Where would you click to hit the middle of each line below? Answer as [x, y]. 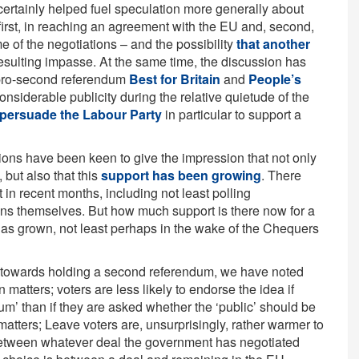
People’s [275, 79]
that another [273, 44]
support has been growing [181, 175]
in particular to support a [232, 114]
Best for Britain [175, 79]
